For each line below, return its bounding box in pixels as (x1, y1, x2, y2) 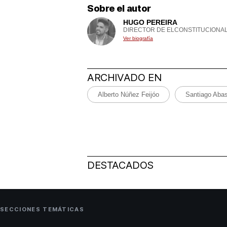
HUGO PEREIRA (123, 18, 177, 26)
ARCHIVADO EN (87, 71, 162, 84)
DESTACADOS (87, 159, 154, 171)
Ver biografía (123, 35, 153, 41)
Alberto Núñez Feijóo (98, 90, 159, 98)
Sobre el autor (87, 3, 151, 14)
